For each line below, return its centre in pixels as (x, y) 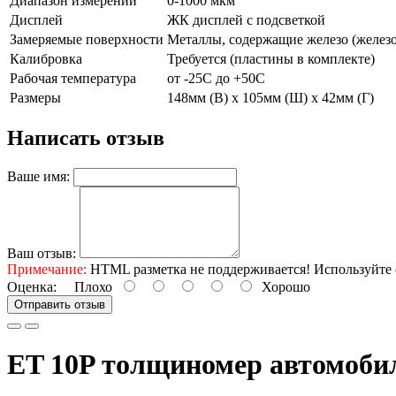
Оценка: (32, 286)
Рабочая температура (73, 78)
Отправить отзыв (60, 304)
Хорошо (282, 286)
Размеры (35, 98)
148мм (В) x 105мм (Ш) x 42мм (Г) (270, 98)
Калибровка (46, 59)
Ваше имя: (38, 176)
